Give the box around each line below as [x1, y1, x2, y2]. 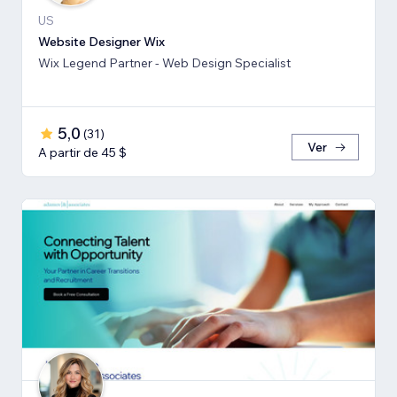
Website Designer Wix [38, 33, 165, 50]
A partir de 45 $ [38, 144, 127, 160]
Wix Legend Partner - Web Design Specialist [38, 54, 291, 71]
